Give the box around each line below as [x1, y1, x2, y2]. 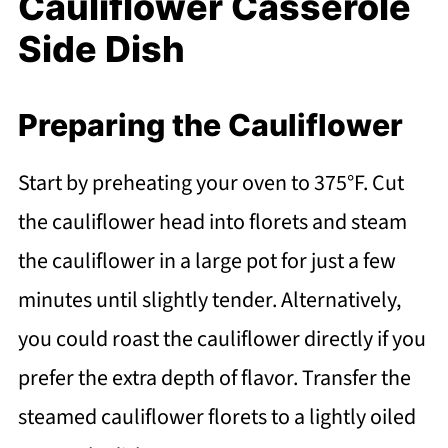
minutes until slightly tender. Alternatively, [17, 284, 401, 317]
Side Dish [17, 27, 193, 72]
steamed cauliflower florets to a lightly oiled [17, 401, 416, 434]
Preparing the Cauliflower [17, 107, 403, 144]
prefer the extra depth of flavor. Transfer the [17, 362, 411, 395]
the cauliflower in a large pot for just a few [17, 245, 396, 278]
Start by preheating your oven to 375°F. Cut [17, 167, 404, 200]
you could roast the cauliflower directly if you [17, 323, 426, 356]
